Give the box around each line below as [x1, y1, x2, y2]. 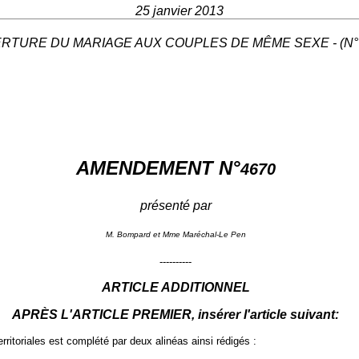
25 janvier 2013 [135, 4, 224, 18]
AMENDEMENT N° [75, 157, 240, 179]
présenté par [139, 199, 212, 213]
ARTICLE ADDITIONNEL [101, 280, 250, 295]
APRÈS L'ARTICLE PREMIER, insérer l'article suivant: [12, 308, 339, 322]
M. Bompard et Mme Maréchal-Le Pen [105, 230, 246, 240]
